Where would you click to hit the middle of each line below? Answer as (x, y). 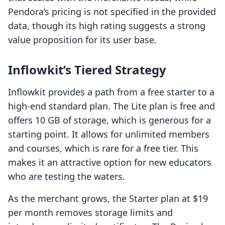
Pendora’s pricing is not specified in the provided (112, 12)
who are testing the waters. (67, 177)
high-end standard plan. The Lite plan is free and (111, 106)
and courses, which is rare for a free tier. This (103, 148)
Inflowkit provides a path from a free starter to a (111, 92)
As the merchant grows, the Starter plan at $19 (108, 199)
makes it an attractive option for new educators (110, 162)
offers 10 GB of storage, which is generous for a (109, 120)
